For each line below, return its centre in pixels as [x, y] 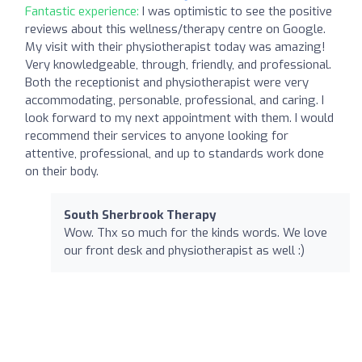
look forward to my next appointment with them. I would [179, 118]
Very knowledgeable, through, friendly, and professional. [178, 64]
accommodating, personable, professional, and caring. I [175, 100]
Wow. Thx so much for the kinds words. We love [196, 232]
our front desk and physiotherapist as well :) [184, 250]
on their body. [62, 171]
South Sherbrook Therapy [140, 215]
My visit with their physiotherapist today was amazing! [175, 46]
